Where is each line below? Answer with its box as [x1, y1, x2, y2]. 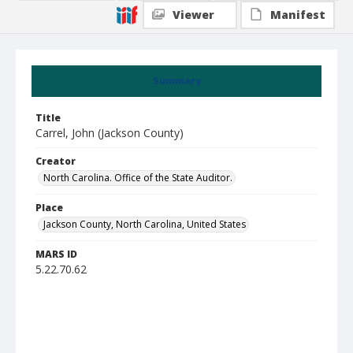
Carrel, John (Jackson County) [35, 125, 184, 140]
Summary [152, 74, 201, 87]
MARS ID [35, 247, 77, 261]
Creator [35, 154, 76, 168]
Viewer [173, 7, 214, 22]
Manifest [270, 7, 325, 22]
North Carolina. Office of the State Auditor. [43, 171, 232, 184]
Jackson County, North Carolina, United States [43, 217, 246, 231]
